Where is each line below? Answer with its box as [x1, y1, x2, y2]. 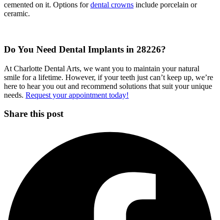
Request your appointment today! [26, 90, 129, 99]
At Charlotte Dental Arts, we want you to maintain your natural [4, 64, 199, 73]
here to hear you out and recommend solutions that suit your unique [4, 82, 212, 90]
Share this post [4, 109, 63, 119]
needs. [4, 90, 26, 99]
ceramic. [4, 9, 30, 18]
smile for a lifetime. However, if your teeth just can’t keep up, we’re [4, 73, 213, 82]
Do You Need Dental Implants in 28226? [4, 44, 166, 55]
